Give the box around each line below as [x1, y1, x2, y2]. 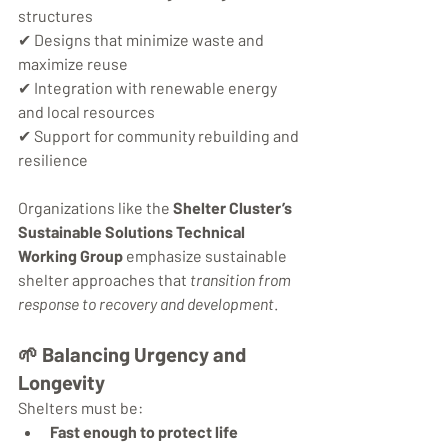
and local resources [18, 102, 155, 122]
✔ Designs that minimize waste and [18, 30, 267, 50]
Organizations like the [18, 198, 173, 218]
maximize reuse [18, 54, 128, 74]
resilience [18, 150, 88, 170]
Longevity [18, 370, 105, 395]
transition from [190, 270, 294, 290]
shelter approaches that [18, 270, 190, 290]
